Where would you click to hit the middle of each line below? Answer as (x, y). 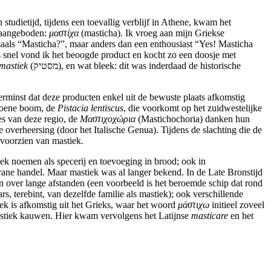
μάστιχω (194, 205)
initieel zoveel (237, 205)
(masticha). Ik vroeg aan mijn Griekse (152, 33)
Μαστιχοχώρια (108, 119)
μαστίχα (64, 33)
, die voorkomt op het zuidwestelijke (193, 108)
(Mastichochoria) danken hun (193, 119)
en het (241, 216)
